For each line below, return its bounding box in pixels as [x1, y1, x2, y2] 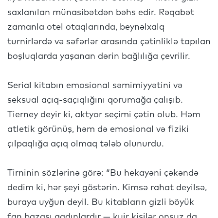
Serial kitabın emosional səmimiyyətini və [7, 81, 182, 90]
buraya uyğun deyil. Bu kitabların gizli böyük [7, 198, 194, 207]
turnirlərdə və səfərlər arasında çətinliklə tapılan [7, 37, 211, 46]
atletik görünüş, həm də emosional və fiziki [7, 125, 189, 134]
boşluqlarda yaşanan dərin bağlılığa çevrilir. [7, 52, 190, 61]
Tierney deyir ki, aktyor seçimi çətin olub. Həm [7, 110, 200, 119]
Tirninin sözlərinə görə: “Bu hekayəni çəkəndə [7, 169, 199, 178]
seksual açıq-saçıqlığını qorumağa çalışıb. [7, 96, 183, 105]
